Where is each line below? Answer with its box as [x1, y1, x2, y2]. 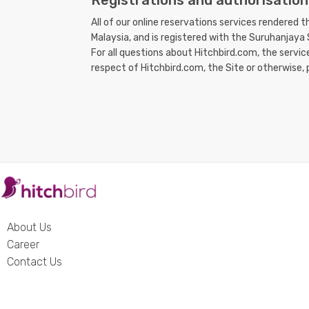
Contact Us [7, 255, 62, 269]
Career [7, 238, 39, 252]
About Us [7, 221, 52, 235]
